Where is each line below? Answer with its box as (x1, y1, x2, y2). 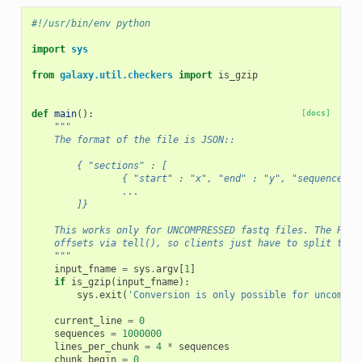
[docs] (301, 108, 331, 118)
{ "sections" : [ (31, 160, 167, 172)
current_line (53, 315, 122, 327)
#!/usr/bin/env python (31, 18, 150, 30)
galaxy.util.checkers (59, 69, 173, 82)
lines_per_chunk (53, 341, 139, 353)
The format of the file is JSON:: (31, 134, 235, 146)
